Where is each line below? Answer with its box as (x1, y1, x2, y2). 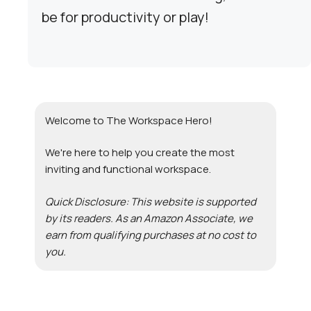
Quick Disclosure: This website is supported (45, 194, 256, 209)
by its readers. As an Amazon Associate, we (45, 210, 253, 226)
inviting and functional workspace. (45, 162, 211, 177)
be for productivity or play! (42, 7, 209, 26)
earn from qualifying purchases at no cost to (45, 227, 256, 242)
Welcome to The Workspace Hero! (45, 112, 212, 128)
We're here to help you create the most (45, 145, 235, 160)
